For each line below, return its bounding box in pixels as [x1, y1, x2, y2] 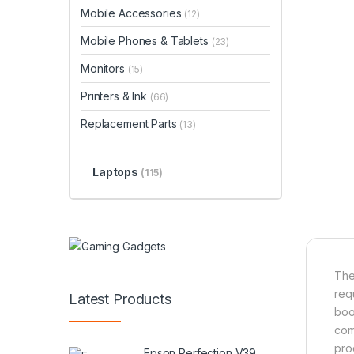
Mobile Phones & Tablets [81, 33, 212, 47]
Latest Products [69, 290, 171, 307]
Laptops [92, 164, 141, 179]
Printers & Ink [81, 89, 150, 104]
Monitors [81, 62, 128, 76]
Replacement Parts [81, 117, 180, 131]
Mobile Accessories [81, 6, 185, 20]
